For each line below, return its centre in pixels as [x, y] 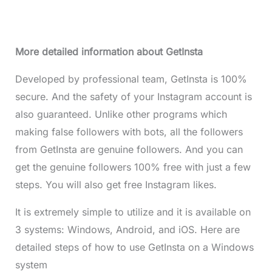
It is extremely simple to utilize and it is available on [133, 212]
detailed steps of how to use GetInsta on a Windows [134, 247]
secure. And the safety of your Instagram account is [133, 97]
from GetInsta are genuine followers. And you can [129, 150]
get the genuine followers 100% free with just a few [133, 167]
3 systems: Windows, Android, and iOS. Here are [127, 230]
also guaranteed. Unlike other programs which [121, 114]
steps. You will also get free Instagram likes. [116, 185]
